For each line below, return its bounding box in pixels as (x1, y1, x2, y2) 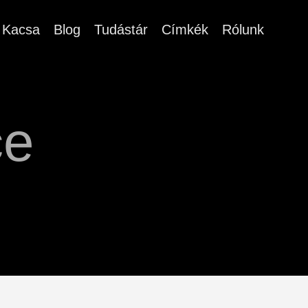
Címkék (162, 22, 208, 37)
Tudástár (94, 22, 148, 37)
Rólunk (222, 22, 264, 37)
